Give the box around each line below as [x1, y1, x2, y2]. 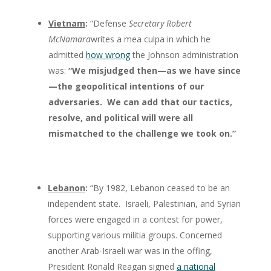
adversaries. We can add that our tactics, [48, 96, 232, 108]
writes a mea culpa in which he [90, 33, 211, 45]
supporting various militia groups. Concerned [47, 229, 222, 241]
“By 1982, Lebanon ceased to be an [87, 181, 230, 194]
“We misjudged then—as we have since [65, 64, 241, 76]
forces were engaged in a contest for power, [47, 213, 223, 225]
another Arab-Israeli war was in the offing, [47, 244, 212, 256]
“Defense [87, 17, 129, 29]
